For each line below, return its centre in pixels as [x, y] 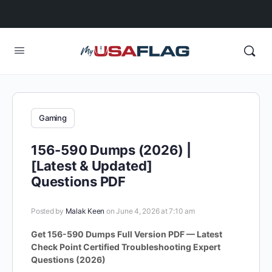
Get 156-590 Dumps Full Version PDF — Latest [127, 234]
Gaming [53, 118]
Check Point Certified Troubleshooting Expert [126, 247]
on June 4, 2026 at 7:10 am [150, 211]
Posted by [48, 211]
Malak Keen [85, 211]
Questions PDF [78, 182]
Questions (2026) [68, 260]
